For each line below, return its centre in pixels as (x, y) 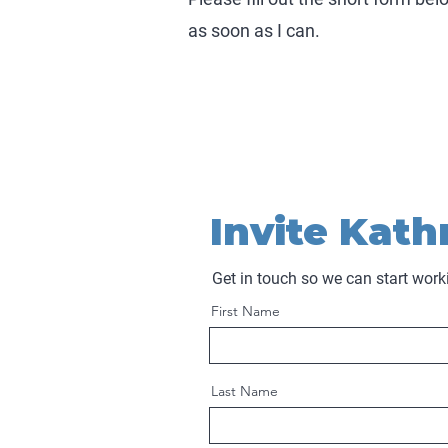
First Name (245, 310)
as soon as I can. (254, 30)
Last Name (244, 390)
